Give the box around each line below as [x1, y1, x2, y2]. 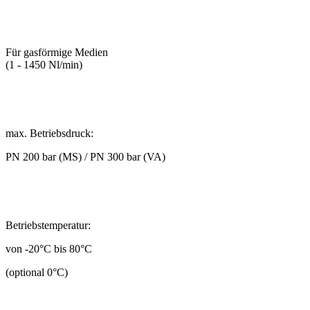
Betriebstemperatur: [6, 219, 91, 231]
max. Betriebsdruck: [6, 127, 93, 139]
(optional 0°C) [6, 266, 68, 278]
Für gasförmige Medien [6, 46, 108, 58]
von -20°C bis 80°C [6, 243, 92, 255]
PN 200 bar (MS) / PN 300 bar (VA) [6, 151, 165, 163]
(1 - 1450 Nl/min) [6, 59, 82, 71]
